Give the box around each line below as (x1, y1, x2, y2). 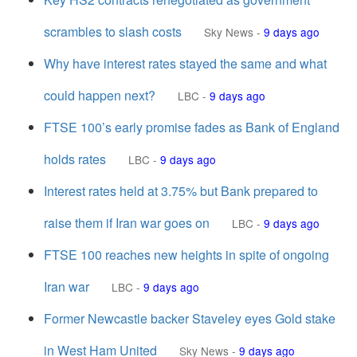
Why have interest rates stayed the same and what (44, 54, 327, 73)
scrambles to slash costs (44, 22, 182, 41)
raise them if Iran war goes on (44, 214, 210, 232)
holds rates (44, 150, 106, 168)
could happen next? (44, 86, 155, 104)
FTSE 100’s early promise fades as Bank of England (44, 118, 339, 136)
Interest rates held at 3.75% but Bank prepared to (44, 182, 318, 200)
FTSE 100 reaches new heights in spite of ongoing (44, 245, 329, 264)
